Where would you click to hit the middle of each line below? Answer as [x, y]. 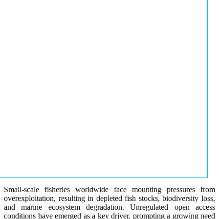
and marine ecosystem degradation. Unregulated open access [109, 207]
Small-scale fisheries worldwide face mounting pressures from [109, 189]
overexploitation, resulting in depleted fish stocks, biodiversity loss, [109, 198]
